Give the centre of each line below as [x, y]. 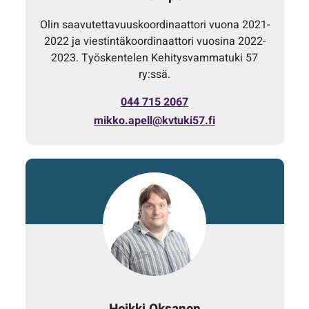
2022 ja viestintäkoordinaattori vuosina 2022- [154, 41]
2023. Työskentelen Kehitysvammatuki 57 [154, 58]
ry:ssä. [154, 74]
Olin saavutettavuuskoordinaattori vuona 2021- [154, 24]
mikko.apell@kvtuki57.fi [154, 120]
